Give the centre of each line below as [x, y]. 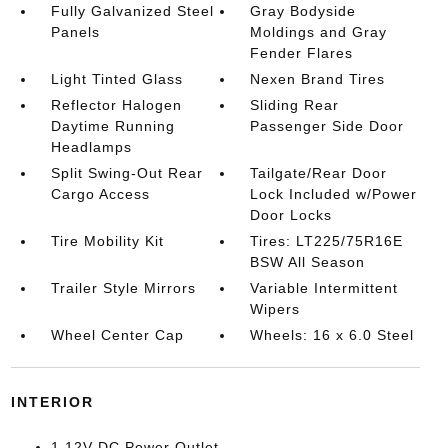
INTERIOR [52, 402]
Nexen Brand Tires [318, 79]
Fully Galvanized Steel [132, 11]
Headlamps [91, 147]
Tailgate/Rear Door [319, 173]
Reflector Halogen [116, 105]
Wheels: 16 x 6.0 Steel [332, 335]
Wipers [275, 309]
